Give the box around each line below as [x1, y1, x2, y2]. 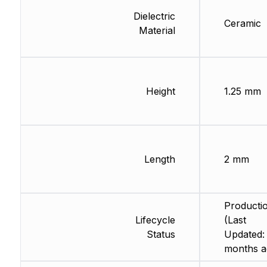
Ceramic [223, 17, 261, 30]
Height [145, 85, 175, 98]
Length [144, 153, 175, 166]
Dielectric [133, 10, 175, 23]
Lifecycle [135, 214, 175, 226]
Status [146, 228, 175, 241]
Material [138, 24, 175, 37]
